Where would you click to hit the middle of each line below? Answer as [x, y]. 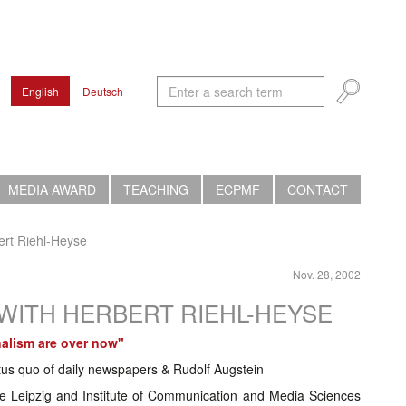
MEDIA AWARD [52, 189]
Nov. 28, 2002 [327, 274]
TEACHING [156, 189]
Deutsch [103, 91]
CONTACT [318, 189]
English [40, 91]
